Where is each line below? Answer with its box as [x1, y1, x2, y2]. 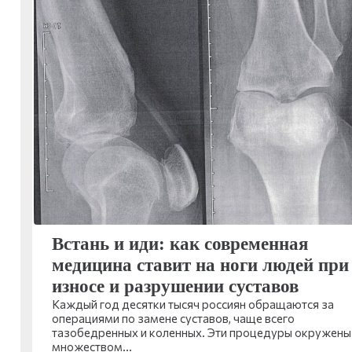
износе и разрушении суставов [51, 276, 299, 296]
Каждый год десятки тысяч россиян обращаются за [51, 296, 334, 311]
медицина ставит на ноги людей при [51, 255, 349, 275]
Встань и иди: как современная [51, 233, 308, 254]
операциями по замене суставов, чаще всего [51, 310, 295, 325]
